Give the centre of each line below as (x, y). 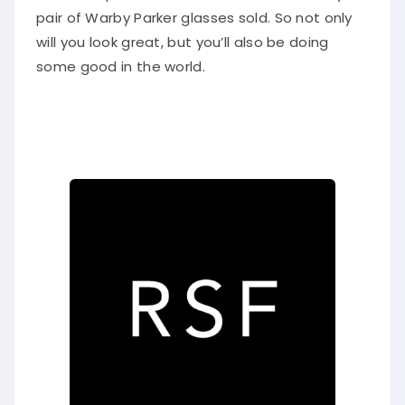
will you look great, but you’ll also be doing (183, 36)
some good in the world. (121, 61)
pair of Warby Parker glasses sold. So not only (194, 12)
